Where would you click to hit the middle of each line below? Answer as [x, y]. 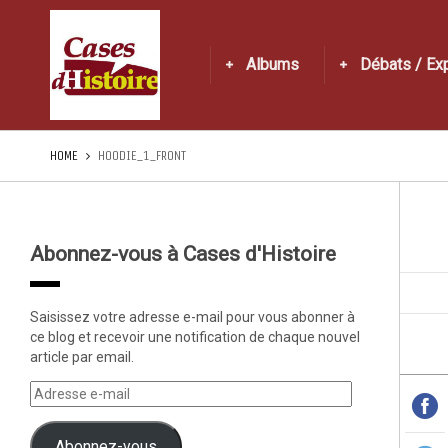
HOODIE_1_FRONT [142, 155]
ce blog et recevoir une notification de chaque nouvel [195, 337]
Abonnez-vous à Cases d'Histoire [183, 254]
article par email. [82, 357]
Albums [272, 64]
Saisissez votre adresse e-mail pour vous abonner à [192, 317]
